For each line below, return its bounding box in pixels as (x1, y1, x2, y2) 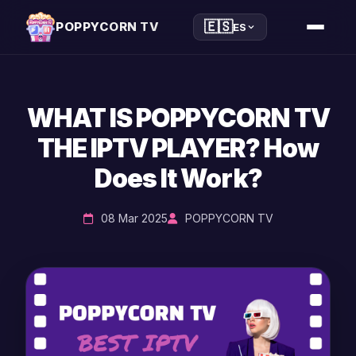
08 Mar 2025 (100, 211, 168, 225)
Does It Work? (94, 163, 262, 194)
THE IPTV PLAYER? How (37, 133, 319, 164)
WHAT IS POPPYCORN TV (26, 103, 330, 133)
